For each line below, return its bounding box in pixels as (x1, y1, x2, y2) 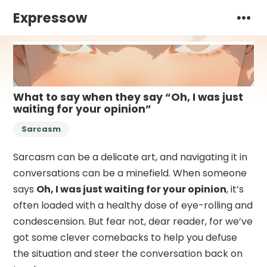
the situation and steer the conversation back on (13, 246, 243, 260)
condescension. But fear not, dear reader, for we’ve (13, 214, 253, 228)
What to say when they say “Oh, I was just (13, 89, 244, 104)
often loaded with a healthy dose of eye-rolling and (13, 198, 253, 212)
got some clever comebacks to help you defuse (13, 230, 238, 244)
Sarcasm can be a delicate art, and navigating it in (13, 150, 248, 164)
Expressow (13, 8, 88, 27)
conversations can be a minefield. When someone (13, 166, 247, 180)
